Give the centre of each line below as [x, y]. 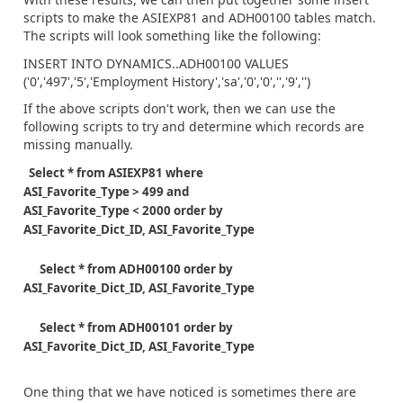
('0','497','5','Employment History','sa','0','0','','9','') [167, 81]
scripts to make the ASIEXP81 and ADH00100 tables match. [200, 18]
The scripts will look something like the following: [172, 36]
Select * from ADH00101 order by [128, 327]
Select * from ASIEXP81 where [113, 172]
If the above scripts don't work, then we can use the [179, 108]
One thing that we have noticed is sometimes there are [190, 392]
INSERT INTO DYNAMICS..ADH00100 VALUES [156, 63]
